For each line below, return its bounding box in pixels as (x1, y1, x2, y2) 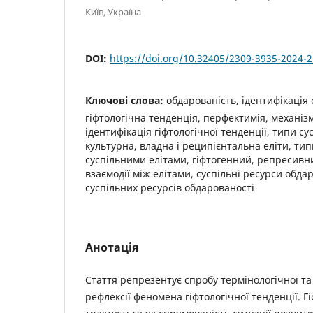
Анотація (85, 239, 138, 255)
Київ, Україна (85, 5, 141, 18)
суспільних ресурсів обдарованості (85, 180, 254, 194)
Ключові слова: (85, 93, 166, 107)
